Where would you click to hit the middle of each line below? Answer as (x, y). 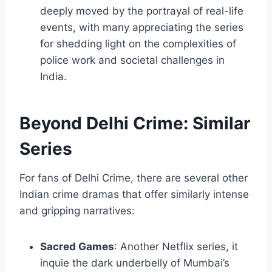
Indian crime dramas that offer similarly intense (134, 195)
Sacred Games (77, 247)
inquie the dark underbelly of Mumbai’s (135, 263)
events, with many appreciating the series (142, 28)
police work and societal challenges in (132, 60)
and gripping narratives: (77, 211)
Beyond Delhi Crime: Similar (135, 124)
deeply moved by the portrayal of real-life (142, 11)
